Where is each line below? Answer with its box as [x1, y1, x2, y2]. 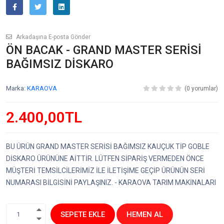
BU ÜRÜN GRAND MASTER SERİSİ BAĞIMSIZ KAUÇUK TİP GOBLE [6, 142, 209, 150]
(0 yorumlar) [184, 85, 218, 92]
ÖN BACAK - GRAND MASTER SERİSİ [6, 43, 201, 57]
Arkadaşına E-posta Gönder [14, 33, 90, 40]
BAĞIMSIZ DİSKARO [6, 57, 113, 71]
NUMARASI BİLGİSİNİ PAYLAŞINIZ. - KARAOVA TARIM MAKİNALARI [6, 178, 216, 186]
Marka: [6, 84, 25, 92]
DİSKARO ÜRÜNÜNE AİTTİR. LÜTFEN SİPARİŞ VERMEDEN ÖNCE [6, 154, 204, 162]
